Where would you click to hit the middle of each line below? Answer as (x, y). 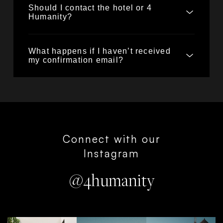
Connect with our (111, 139)
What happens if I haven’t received (100, 51)
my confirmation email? (76, 60)
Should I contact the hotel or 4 (90, 8)
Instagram (111, 153)
